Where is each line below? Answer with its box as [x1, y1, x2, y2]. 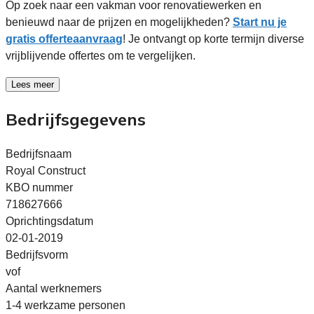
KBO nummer [6, 181, 73, 193]
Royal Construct [6, 164, 86, 177]
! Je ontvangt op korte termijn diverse [123, 32, 304, 45]
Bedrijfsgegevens [6, 108, 146, 130]
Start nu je [233, 15, 287, 28]
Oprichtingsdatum [6, 214, 93, 227]
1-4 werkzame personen [6, 299, 125, 311]
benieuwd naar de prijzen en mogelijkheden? [6, 15, 233, 28]
